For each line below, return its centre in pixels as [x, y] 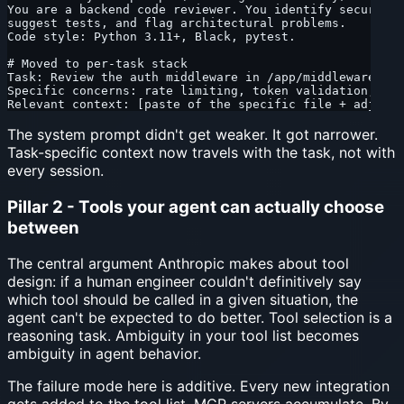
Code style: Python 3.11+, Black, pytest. [151, 36]
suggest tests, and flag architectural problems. [177, 23]
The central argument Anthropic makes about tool [178, 264]
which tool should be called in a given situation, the [183, 300]
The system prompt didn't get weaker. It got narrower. [193, 134]
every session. [55, 170]
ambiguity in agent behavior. [104, 354]
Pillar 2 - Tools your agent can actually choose [196, 207]
